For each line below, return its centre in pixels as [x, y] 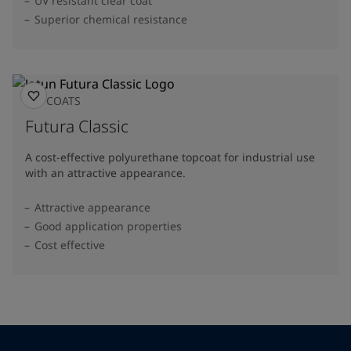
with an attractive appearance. [105, 172]
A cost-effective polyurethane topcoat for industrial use [170, 157]
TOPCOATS [53, 100]
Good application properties [108, 226]
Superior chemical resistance [111, 19]
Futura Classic [77, 126]
